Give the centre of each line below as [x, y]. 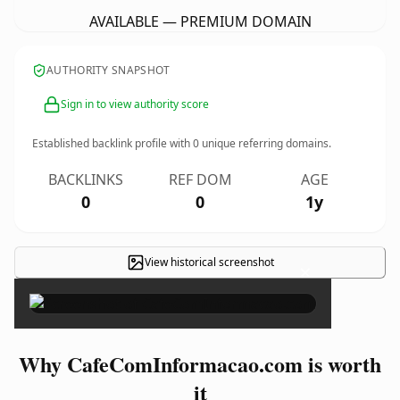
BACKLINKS [86, 179]
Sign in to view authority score [135, 104]
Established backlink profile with [112, 143]
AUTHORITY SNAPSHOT [108, 70]
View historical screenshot [209, 262]
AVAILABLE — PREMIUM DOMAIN [200, 21]
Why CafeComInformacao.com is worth [200, 364]
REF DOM [200, 179]
